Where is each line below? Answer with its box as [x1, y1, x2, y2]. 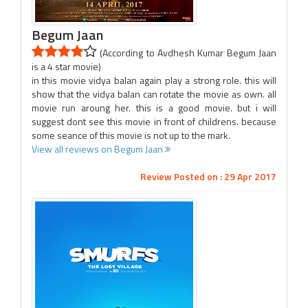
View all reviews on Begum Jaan [32, 142, 165, 156]
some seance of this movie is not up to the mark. [32, 128, 230, 142]
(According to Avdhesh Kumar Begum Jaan [97, 45, 276, 60]
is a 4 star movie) [32, 59, 101, 74]
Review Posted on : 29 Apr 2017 [140, 169, 276, 184]
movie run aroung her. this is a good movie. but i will [32, 100, 276, 115]
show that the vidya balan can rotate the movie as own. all [32, 87, 276, 101]
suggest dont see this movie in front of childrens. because [32, 114, 276, 129]
